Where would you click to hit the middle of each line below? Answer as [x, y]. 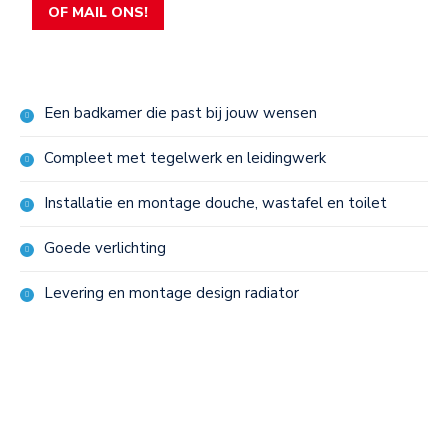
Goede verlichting [105, 248]
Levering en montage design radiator [171, 293]
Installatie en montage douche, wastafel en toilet [215, 203]
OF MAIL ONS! [98, 12]
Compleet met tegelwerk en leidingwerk [185, 158]
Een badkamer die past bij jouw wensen [180, 113]
